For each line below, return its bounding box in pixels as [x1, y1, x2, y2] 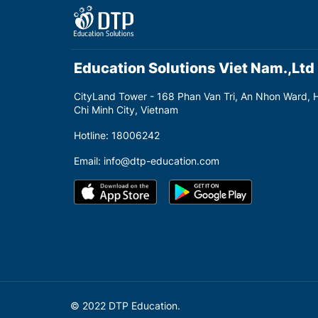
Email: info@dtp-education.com [73, 155, 219, 168]
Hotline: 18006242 [73, 129, 160, 142]
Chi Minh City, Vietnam [73, 104, 178, 116]
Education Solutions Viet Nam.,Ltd [73, 59, 314, 77]
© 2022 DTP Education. [70, 300, 180, 312]
